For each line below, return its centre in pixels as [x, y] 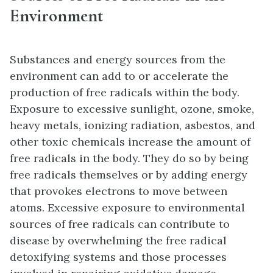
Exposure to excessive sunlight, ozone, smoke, [132, 109]
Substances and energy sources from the [118, 60]
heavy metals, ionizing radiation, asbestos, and [133, 126]
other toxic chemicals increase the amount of [130, 142]
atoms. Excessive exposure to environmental [127, 208]
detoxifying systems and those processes [118, 257]
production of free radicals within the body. [125, 93]
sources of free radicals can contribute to [120, 224]
